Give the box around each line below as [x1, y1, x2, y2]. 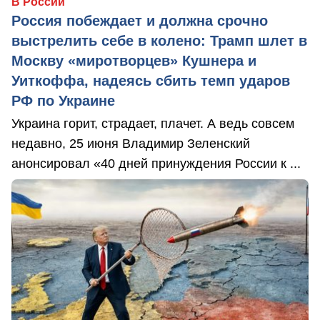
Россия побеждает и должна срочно [11, 13, 268, 29]
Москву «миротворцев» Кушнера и [11, 53, 256, 69]
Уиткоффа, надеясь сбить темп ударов [11, 73, 290, 89]
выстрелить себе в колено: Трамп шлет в [11, 33, 307, 49]
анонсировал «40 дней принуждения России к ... [11, 156, 301, 171]
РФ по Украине [11, 93, 115, 109]
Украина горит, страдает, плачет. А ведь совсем [11, 116, 294, 131]
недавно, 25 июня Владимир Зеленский [11, 136, 250, 151]
